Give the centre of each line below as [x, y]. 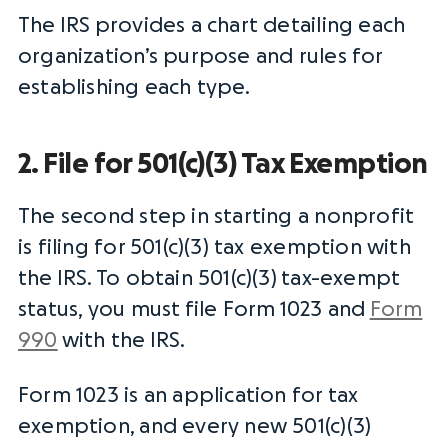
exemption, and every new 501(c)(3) [195, 426]
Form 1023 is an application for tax [188, 395]
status [48, 309]
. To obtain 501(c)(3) [184, 278]
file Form [230, 309]
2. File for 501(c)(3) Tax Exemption [223, 164]
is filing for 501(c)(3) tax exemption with [214, 247]
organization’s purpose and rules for [200, 56]
